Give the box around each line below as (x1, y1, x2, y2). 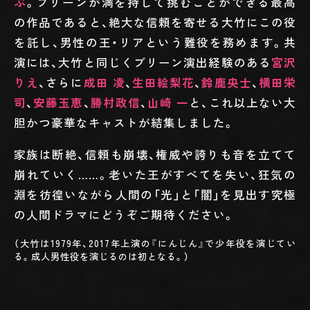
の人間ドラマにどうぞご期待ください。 (14, 206, 235, 223)
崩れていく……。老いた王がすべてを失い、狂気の (14, 165, 296, 183)
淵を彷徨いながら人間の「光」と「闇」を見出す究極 (14, 185, 296, 203)
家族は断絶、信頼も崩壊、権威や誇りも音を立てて (14, 145, 296, 163)
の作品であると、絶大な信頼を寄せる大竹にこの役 (14, 14, 296, 31)
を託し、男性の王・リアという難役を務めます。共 (14, 34, 296, 51)
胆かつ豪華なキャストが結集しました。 (14, 114, 235, 131)
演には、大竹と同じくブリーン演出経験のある (14, 54, 271, 71)
